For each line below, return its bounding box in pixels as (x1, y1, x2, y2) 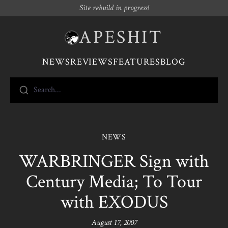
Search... (34, 84, 62, 95)
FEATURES (113, 56, 161, 68)
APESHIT (79, 25, 163, 49)
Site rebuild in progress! (79, 3, 149, 13)
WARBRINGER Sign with (19, 150, 209, 174)
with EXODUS (60, 190, 168, 214)
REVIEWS (70, 56, 113, 68)
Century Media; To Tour (26, 170, 202, 194)
